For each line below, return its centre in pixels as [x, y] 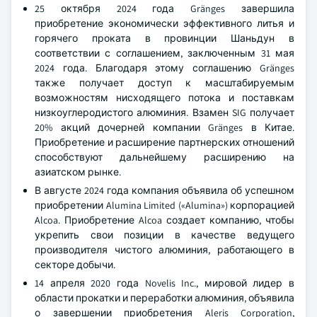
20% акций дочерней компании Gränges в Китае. [165, 127]
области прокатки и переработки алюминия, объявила [165, 298]
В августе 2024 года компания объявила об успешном [165, 190]
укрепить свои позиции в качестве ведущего [165, 235]
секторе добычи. [75, 265]
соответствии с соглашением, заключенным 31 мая [165, 53]
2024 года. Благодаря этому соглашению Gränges [165, 68]
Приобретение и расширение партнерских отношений [165, 142]
